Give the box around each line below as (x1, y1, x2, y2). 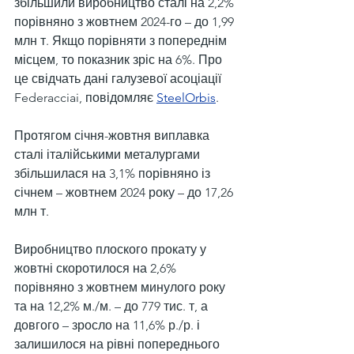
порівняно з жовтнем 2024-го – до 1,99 (14, 14, 237, 29)
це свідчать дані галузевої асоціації (14, 71, 224, 86)
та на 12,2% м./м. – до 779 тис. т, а (14, 299, 211, 314)
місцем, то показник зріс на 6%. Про (14, 52, 225, 67)
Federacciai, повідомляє (14, 90, 156, 105)
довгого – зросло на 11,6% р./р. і (14, 318, 203, 333)
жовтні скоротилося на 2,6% (14, 261, 179, 276)
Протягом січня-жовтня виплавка (14, 128, 213, 143)
